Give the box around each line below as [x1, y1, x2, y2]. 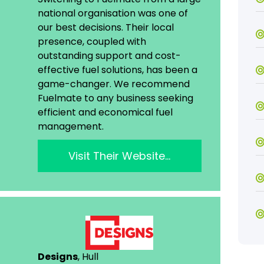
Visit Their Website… [68, 148, 171, 164]
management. [37, 120, 104, 134]
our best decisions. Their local [37, 21, 174, 35]
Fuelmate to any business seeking [37, 91, 193, 105]
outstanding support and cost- [37, 49, 181, 63]
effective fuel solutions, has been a [37, 63, 197, 77]
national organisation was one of [37, 6, 188, 21]
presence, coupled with [37, 35, 146, 49]
